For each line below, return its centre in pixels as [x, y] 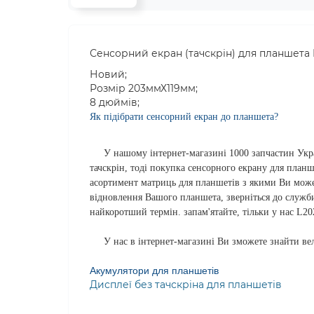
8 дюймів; [115, 102]
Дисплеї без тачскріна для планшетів [186, 285]
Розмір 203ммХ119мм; [144, 88]
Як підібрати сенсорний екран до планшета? [184, 117]
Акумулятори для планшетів [154, 271]
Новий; [108, 74]
